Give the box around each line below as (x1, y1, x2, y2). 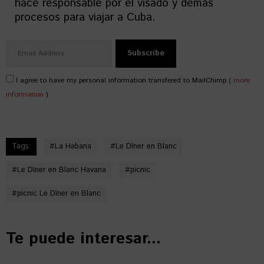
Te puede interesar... (6, 227, 161, 250)
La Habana (55, 141, 91, 152)
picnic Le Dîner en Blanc (17, 188, 101, 199)
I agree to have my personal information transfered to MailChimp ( (14, 75, 233, 85)
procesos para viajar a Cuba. (15, 9, 156, 25)
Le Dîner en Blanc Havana (17, 164, 106, 176)
